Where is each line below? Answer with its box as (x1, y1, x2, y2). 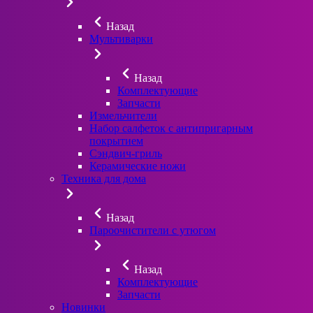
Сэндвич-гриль (89, 147, 162, 159)
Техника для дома (61, 172, 146, 184)
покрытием (89, 134, 143, 147)
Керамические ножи (89, 159, 186, 172)
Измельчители (89, 109, 157, 122)
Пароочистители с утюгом (89, 224, 216, 236)
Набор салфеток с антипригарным (89, 122, 253, 134)
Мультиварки (89, 32, 153, 45)
